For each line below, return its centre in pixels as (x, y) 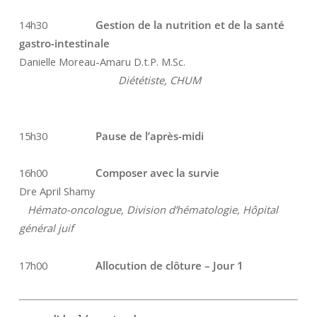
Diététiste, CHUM (110, 80)
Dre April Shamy (57, 191)
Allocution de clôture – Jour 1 (169, 266)
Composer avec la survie (154, 173)
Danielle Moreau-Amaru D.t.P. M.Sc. (102, 62)
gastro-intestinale (65, 44)
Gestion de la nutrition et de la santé (190, 25)
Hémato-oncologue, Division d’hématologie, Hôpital (148, 210)
